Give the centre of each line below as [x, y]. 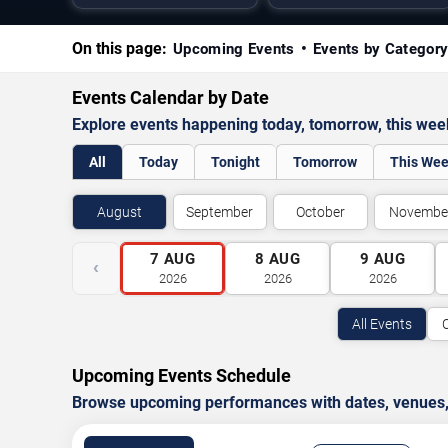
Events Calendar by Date [170, 98]
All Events [381, 324]
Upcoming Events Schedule [181, 376]
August [119, 212]
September [220, 212]
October [320, 212]
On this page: [119, 49]
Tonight [235, 162]
